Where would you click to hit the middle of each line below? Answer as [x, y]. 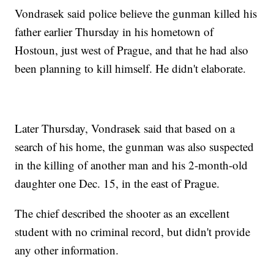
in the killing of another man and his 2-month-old [131, 165]
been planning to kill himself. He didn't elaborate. [131, 68]
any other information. [67, 250]
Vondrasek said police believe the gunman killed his [136, 13]
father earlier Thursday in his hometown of [114, 32]
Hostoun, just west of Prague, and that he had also [132, 50]
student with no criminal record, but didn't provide [133, 232]
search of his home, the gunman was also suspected [135, 147]
